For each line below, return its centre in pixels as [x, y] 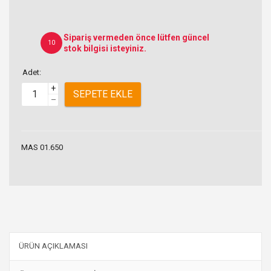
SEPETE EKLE [103, 94]
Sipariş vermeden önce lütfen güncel [136, 37]
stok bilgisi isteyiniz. [105, 48]
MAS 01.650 [42, 147]
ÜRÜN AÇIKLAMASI [53, 246]
